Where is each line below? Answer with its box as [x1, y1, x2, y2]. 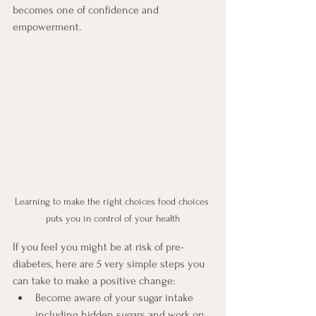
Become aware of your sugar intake [35, 291, 196, 304]
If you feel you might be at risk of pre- [13, 240, 184, 253]
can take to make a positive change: [13, 274, 175, 287]
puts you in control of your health [46, 212, 180, 224]
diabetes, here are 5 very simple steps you [13, 257, 207, 270]
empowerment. [13, 20, 81, 34]
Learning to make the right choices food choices [14, 195, 212, 207]
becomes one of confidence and [13, 4, 162, 17]
